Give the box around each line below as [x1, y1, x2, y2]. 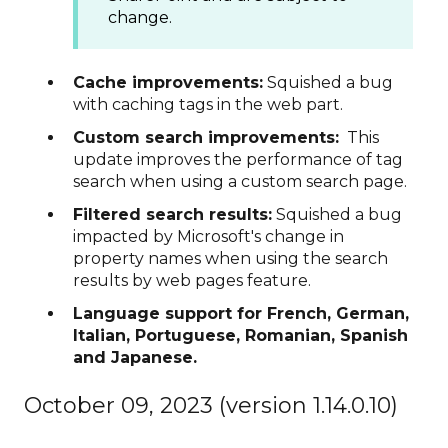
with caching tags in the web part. [73, 94, 343, 114]
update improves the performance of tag [73, 149, 403, 169]
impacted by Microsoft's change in [73, 227, 344, 247]
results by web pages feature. [73, 271, 311, 291]
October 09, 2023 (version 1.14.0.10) [24, 392, 398, 420]
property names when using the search [73, 249, 388, 269]
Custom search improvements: [73, 127, 339, 147]
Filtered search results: [73, 205, 272, 225]
